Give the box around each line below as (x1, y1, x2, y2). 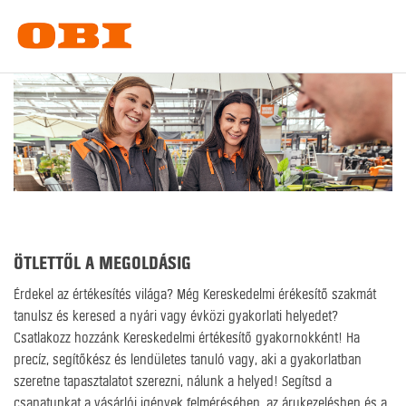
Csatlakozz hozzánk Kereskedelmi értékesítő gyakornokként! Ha (14, 330, 360, 345)
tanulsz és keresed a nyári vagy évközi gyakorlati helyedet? (14, 308, 338, 324)
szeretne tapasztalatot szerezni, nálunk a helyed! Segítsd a (14, 373, 332, 389)
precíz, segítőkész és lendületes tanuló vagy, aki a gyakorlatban (14, 352, 362, 367)
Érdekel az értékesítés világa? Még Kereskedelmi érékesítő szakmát (14, 286, 376, 302)
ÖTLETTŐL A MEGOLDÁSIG (14, 252, 191, 274)
